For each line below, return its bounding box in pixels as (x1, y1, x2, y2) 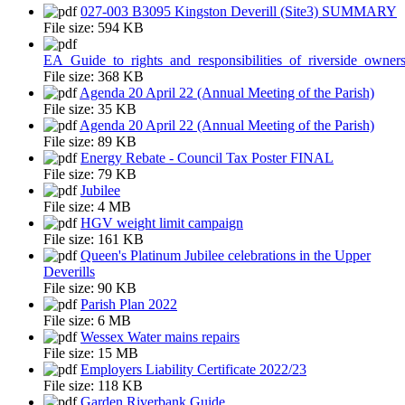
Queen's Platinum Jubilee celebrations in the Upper (80, 247, 371, 263)
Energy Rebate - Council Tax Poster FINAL (80, 149, 334, 165)
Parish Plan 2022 (80, 296, 177, 312)
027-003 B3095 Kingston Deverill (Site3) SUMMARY (80, 3, 397, 19)
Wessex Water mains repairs (80, 328, 240, 344)
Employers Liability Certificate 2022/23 (80, 361, 306, 377)
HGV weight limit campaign (80, 214, 243, 231)
